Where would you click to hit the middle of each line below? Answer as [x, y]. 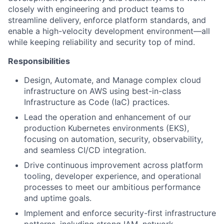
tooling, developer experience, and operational [112, 176]
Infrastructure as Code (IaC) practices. [97, 102]
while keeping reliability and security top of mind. [101, 42]
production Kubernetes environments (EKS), [106, 128]
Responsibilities [39, 61]
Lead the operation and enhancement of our [107, 117]
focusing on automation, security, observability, [113, 139]
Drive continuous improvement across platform [113, 165]
